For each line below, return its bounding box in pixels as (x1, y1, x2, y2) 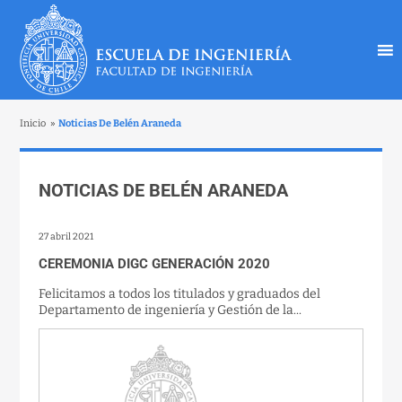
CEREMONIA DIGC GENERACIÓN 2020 (39, 255, 271, 272)
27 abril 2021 (39, 230, 94, 242)
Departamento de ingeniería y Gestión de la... (39, 301, 302, 318)
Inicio (20, 118, 47, 129)
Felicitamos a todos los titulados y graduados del (39, 285, 321, 301)
